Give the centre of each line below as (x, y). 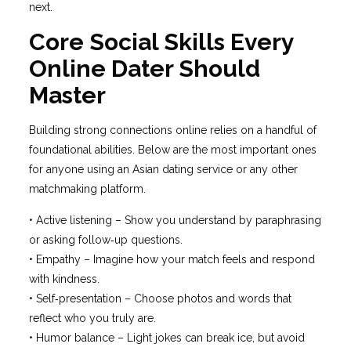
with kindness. (64, 279)
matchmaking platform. (87, 189)
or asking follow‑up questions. (105, 240)
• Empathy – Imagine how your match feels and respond (172, 259)
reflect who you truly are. (92, 318)
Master (67, 95)
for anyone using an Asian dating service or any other (163, 169)
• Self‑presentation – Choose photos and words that (160, 299)
